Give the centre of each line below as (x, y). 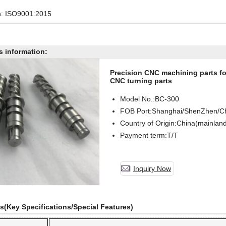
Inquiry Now (152, 168)
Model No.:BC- (144, 99)
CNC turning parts (141, 81)
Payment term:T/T (149, 135)
